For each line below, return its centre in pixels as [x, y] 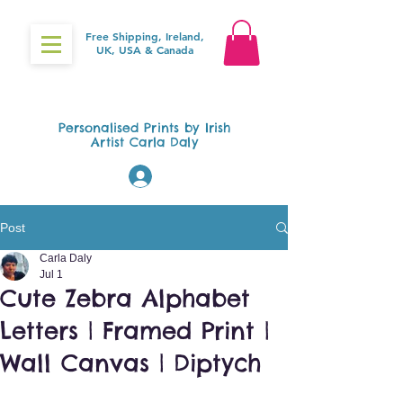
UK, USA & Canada [145, 49]
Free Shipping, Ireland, [145, 36]
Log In [184, 176]
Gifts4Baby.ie [143, 94]
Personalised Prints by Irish [144, 128]
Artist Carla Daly [144, 143]
